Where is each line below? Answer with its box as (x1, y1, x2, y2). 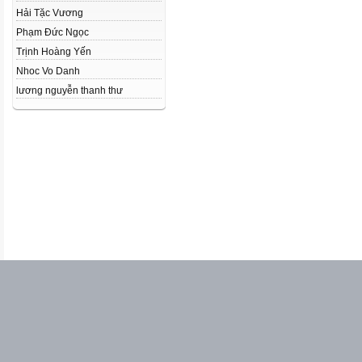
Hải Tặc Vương (16, 7, 83, 19)
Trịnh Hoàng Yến (16, 46, 91, 57)
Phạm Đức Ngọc (16, 27, 89, 38)
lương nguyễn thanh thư (16, 85, 123, 96)
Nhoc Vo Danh (16, 65, 80, 77)
